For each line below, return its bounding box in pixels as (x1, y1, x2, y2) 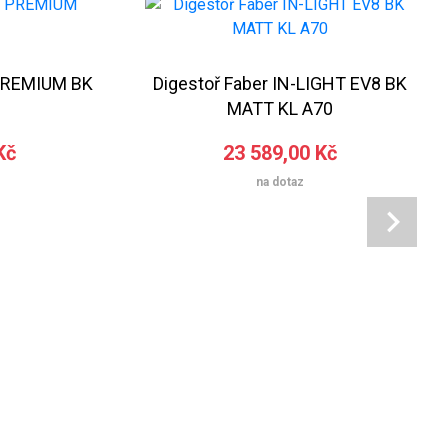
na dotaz (256, 174, 304, 189)
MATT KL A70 (227, 97, 333, 119)
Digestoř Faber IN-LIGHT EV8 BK (153, 72, 407, 94)
